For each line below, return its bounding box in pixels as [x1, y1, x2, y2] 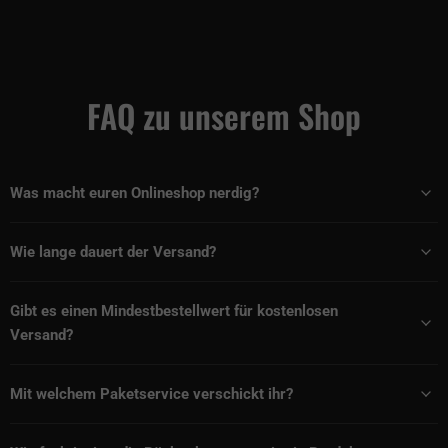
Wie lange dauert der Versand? [10, 242, 216, 261]
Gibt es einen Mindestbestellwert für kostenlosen [10, 301, 338, 320]
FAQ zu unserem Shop [87, 92, 361, 140]
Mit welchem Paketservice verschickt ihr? [10, 384, 293, 403]
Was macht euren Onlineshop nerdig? [10, 183, 259, 202]
